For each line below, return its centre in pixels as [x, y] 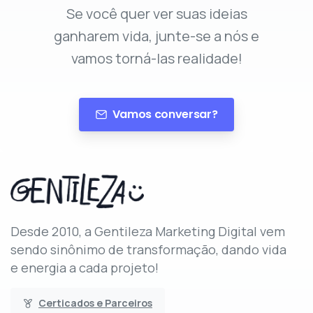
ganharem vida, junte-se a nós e [156, 36]
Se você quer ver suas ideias [156, 14]
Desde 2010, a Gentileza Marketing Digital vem [148, 232]
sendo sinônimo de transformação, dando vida [148, 250]
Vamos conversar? [165, 115]
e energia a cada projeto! [85, 268]
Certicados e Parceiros [95, 303]
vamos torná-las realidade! [156, 59]
